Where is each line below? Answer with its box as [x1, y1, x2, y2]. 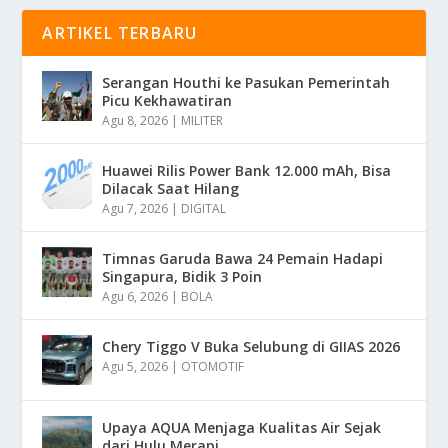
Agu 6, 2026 [102, 287, 169, 305]
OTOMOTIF [181, 357, 245, 375]
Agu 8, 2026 [102, 111, 169, 129]
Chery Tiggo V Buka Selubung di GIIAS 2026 [102, 336, 401, 356]
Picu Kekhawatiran [102, 90, 233, 110]
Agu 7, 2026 [102, 199, 169, 217]
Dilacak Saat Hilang [102, 178, 240, 198]
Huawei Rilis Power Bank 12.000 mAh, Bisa [102, 160, 392, 180]
